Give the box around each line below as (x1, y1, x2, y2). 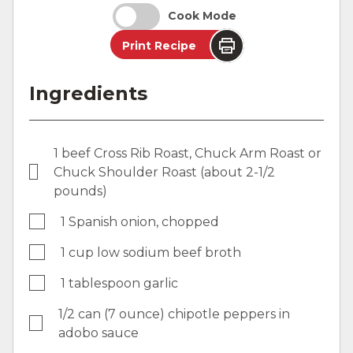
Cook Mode (168, 9, 236, 24)
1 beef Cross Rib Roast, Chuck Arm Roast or (53, 145, 321, 161)
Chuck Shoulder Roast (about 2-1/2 (53, 164, 275, 180)
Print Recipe (122, 38, 196, 53)
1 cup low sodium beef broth (61, 244, 241, 260)
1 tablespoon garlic (61, 275, 178, 291)
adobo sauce (58, 325, 139, 340)
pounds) (53, 183, 107, 199)
